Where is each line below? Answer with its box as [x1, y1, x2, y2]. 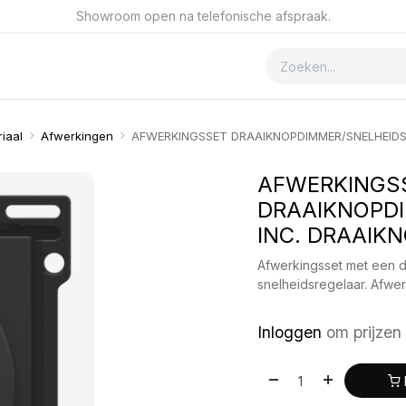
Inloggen [257, 323, 322, 342]
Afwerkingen [40, 129, 113, 143]
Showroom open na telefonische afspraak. [75, 8, 331, 24]
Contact [84, 58, 131, 73]
